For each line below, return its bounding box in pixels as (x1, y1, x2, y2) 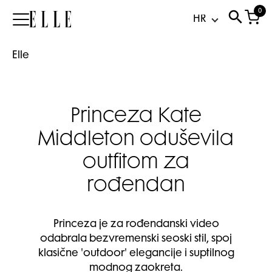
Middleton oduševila (38, 131, 234, 150)
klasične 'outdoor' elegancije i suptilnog (38, 249, 234, 259)
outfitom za (83, 154, 189, 173)
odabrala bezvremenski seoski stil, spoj (40, 234, 232, 244)
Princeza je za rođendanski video (53, 220, 219, 229)
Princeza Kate (70, 107, 202, 127)
